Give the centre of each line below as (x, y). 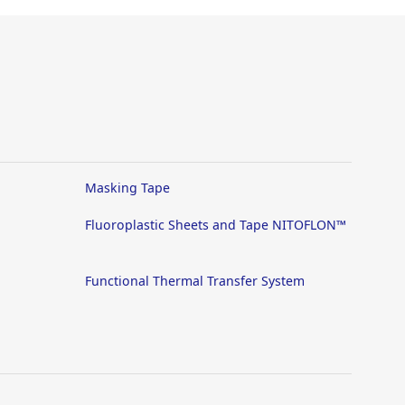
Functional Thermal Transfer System (195, 281)
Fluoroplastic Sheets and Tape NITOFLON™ (216, 225)
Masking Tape (127, 188)
